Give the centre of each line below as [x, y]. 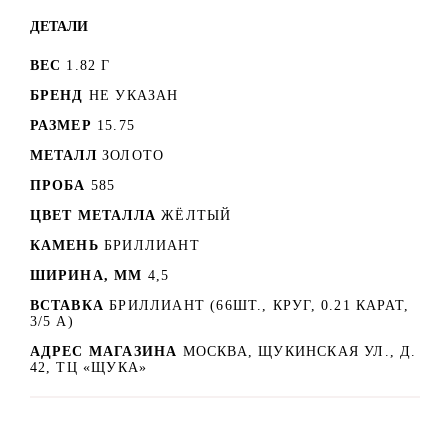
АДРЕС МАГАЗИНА [106, 351]
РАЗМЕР [60, 125]
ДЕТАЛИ [58, 25]
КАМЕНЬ [64, 245]
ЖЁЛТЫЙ [196, 215]
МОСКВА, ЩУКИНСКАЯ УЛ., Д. [299, 351]
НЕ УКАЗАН [133, 95]
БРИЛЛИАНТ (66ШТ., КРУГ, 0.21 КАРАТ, [259, 305]
